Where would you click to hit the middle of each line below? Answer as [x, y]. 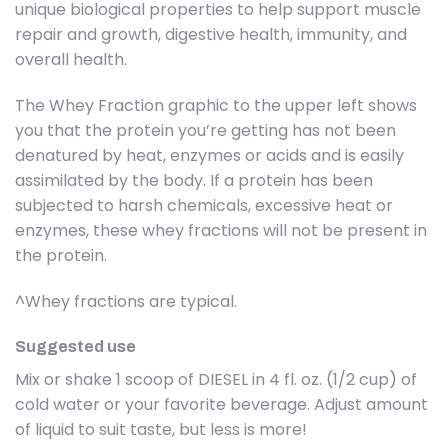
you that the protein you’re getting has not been [205, 130]
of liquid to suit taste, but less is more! [161, 430]
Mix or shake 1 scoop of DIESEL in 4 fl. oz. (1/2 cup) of [216, 380]
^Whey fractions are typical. [126, 301]
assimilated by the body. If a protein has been [194, 180]
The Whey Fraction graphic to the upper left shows [216, 105]
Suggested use [75, 347]
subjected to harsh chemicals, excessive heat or [204, 205]
